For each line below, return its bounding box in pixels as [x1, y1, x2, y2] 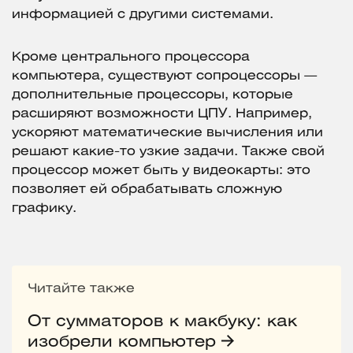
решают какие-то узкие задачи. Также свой [12, 146, 325, 158]
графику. [12, 203, 80, 215]
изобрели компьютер [28, 335, 221, 351]
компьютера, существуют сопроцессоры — [12, 70, 317, 83]
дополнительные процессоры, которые [12, 89, 293, 102]
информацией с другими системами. [12, 9, 273, 21]
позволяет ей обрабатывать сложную [12, 184, 282, 196]
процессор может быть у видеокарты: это [12, 165, 310, 177]
